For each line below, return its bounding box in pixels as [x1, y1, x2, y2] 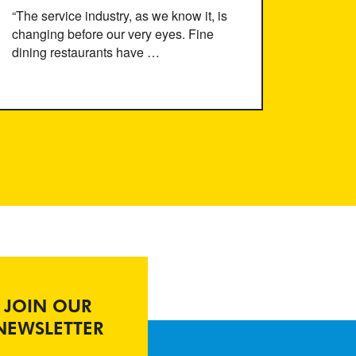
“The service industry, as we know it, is [12, 6, 227, 25]
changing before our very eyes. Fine [12, 25, 214, 43]
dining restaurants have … [12, 43, 160, 61]
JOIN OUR [4, 299, 91, 316]
